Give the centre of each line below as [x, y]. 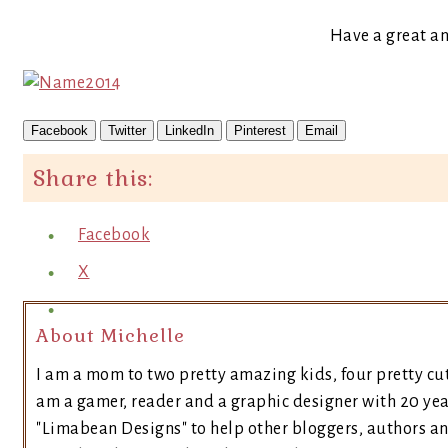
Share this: [93, 178]
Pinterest [259, 130]
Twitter [126, 130]
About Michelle [110, 335]
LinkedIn [189, 130]
